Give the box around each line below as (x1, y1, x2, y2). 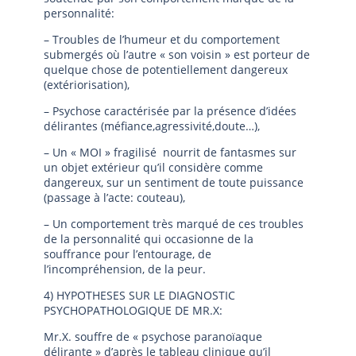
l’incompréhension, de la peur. (44, 261, 206, 277)
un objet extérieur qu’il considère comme (44, 160, 263, 175)
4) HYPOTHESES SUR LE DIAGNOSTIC (44, 288, 235, 303)
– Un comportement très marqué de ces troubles (44, 216, 304, 231)
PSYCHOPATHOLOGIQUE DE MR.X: (44, 303, 222, 318)
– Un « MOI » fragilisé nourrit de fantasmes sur (44, 145, 296, 160)
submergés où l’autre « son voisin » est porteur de (44, 47, 310, 62)
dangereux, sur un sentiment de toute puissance (44, 175, 304, 190)
